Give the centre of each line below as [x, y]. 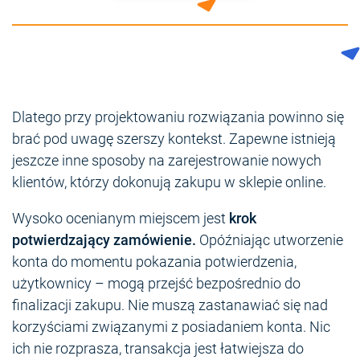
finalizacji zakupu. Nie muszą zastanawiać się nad [170, 305]
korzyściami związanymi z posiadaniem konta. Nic [171, 327]
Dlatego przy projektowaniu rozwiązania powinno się [178, 117]
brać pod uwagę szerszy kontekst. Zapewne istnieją [174, 139]
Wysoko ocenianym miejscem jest [121, 219]
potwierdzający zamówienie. [104, 240]
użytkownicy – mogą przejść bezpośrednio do [156, 284]
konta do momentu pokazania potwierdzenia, [154, 262]
